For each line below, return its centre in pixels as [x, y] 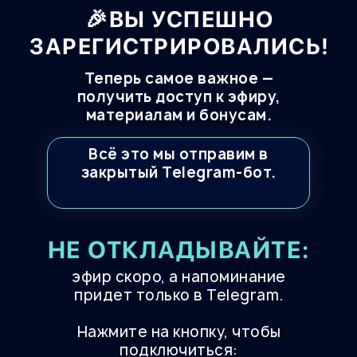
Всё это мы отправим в [178, 154]
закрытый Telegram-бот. [178, 173]
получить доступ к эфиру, [179, 97]
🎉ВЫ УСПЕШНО [180, 19]
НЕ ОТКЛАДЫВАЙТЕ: [178, 249]
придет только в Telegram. [179, 295]
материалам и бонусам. [179, 115]
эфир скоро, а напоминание [179, 277]
